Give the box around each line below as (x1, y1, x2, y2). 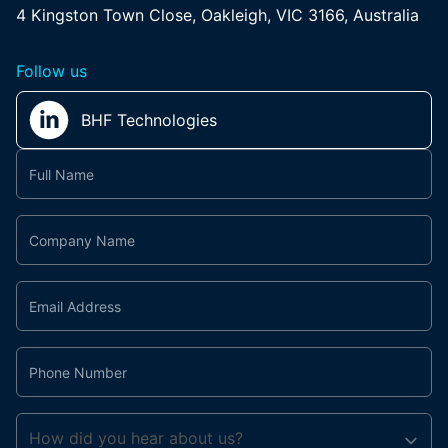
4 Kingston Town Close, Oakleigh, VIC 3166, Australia (16, 5, 419, 25)
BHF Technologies (81, 110, 217, 130)
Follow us (16, 61, 87, 81)
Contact (15, 150, 76, 170)
